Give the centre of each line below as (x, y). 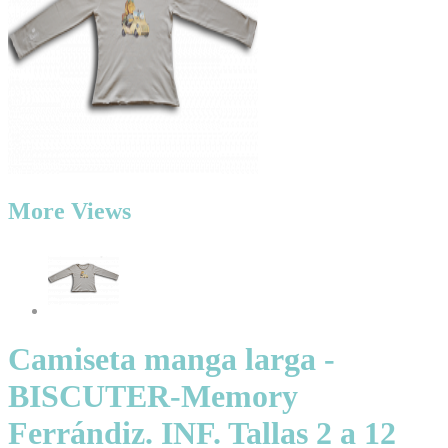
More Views (69, 210)
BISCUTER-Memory (153, 396)
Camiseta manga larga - (171, 359)
